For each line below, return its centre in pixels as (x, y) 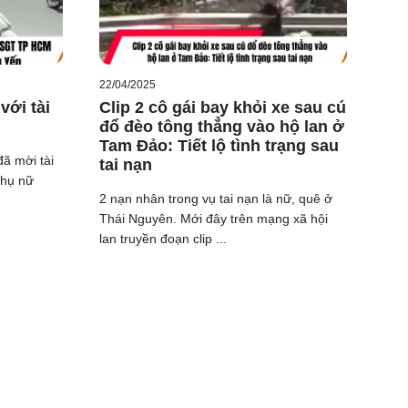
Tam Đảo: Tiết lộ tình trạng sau (219, 146)
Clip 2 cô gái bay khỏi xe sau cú (222, 108)
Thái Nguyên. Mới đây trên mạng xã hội (213, 219)
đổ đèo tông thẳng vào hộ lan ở (221, 127)
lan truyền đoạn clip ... (163, 239)
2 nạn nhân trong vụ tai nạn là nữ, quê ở (215, 199)
